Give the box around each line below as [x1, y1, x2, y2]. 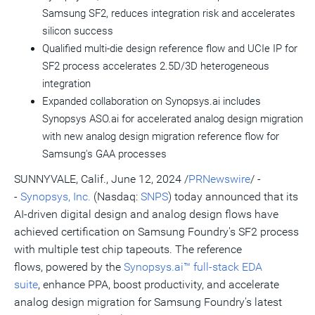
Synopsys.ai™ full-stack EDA [124, 260, 262, 274]
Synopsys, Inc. [20, 190, 91, 203]
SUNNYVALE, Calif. [14, 172, 106, 186]
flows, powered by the [14, 260, 124, 274]
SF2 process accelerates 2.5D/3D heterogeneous [42, 60, 269, 72]
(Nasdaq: [91, 190, 141, 203]
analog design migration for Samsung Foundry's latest [14, 295, 282, 309]
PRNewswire [188, 172, 250, 186]
